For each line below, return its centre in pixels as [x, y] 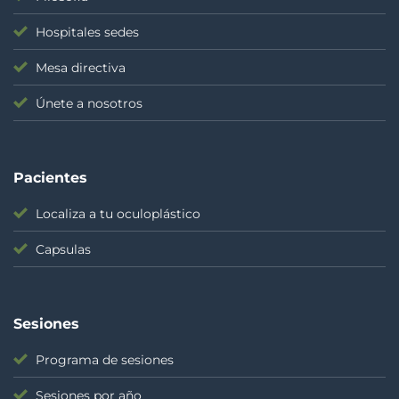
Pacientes [50, 177]
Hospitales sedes [87, 33]
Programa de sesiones [105, 359]
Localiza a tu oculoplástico [118, 213]
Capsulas [63, 249]
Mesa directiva [81, 68]
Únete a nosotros [89, 104]
